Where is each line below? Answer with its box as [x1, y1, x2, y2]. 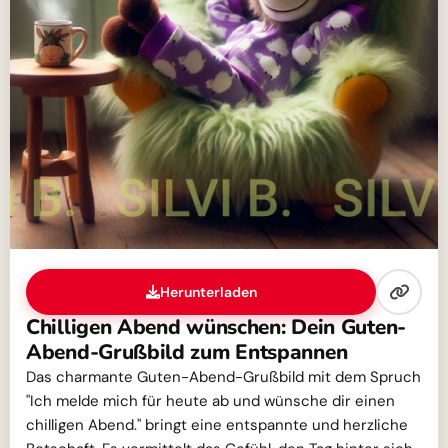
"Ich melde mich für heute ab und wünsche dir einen [26, 390, 395, 411]
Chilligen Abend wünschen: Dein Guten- [26, 312, 406, 341]
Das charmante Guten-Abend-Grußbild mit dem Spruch [26, 366, 421, 387]
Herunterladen [159, 282, 257, 301]
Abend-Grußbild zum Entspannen [26, 337, 348, 366]
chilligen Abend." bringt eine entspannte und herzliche [26, 414, 408, 435]
